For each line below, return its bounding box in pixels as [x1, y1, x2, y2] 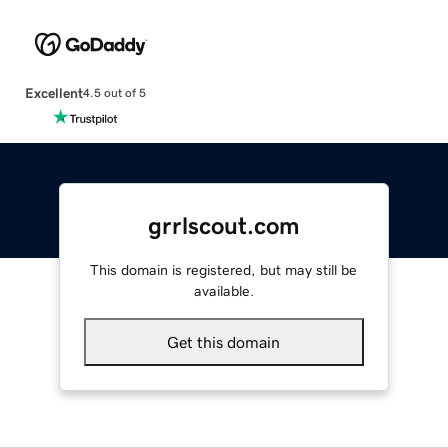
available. [193, 283, 254, 298]
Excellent [24, 85, 83, 100]
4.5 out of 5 [82, 87, 146, 100]
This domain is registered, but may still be [90, 262, 358, 277]
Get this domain [167, 333, 281, 350]
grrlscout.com [147, 213, 300, 238]
